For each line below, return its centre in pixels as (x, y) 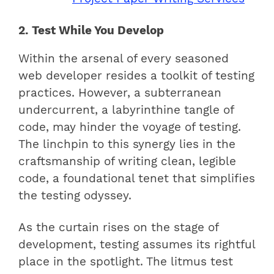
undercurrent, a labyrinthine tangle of (126, 110)
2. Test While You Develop (91, 30)
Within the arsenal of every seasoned (124, 59)
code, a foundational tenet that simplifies (137, 179)
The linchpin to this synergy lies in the (127, 145)
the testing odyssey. (75, 196)
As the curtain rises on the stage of (118, 228)
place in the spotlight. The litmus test (126, 262)
